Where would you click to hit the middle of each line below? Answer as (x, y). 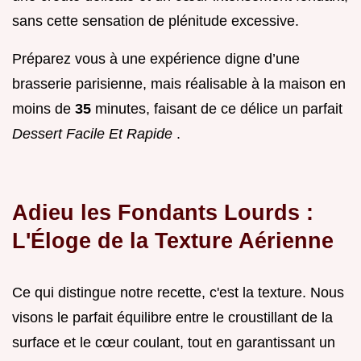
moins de (44, 109)
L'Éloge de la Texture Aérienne (173, 241)
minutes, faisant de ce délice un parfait (219, 109)
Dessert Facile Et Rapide (94, 134)
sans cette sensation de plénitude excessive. (156, 21)
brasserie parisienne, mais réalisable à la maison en (179, 84)
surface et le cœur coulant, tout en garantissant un (174, 343)
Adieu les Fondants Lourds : (163, 213)
